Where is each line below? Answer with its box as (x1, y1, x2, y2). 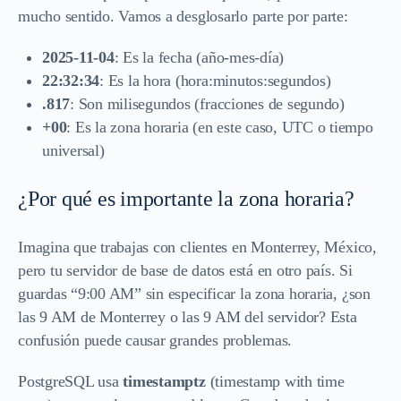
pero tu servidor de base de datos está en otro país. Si (18, 260, 353, 279)
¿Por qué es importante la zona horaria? (18, 186, 354, 210)
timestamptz (123, 371, 206, 390)
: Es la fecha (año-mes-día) (114, 47, 285, 66)
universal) (42, 141, 105, 159)
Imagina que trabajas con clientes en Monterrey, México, (18, 237, 377, 256)
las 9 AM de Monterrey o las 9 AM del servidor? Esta (18, 307, 357, 326)
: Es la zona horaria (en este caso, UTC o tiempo (66, 117, 373, 136)
